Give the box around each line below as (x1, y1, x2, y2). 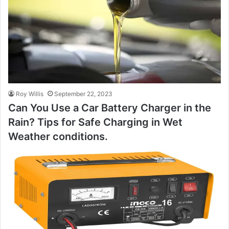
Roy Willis (16, 89, 43, 98)
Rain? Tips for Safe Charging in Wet (8, 116, 182, 128)
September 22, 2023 (54, 89, 112, 98)
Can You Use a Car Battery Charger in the (8, 101, 211, 114)
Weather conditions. (8, 130, 108, 143)
